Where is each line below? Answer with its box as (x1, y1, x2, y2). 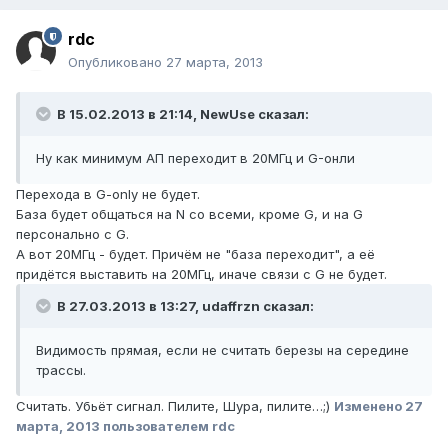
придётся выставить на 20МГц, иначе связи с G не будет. (16, 266, 387, 283)
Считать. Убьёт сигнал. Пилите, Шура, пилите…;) (16, 398, 334, 415)
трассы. (36, 362, 86, 379)
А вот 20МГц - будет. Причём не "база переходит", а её (16, 246, 375, 263)
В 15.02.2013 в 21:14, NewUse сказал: (54, 106, 309, 123)
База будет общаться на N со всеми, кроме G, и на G (16, 206, 363, 223)
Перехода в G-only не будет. (16, 186, 200, 203)
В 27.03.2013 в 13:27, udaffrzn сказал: (54, 298, 314, 315)
